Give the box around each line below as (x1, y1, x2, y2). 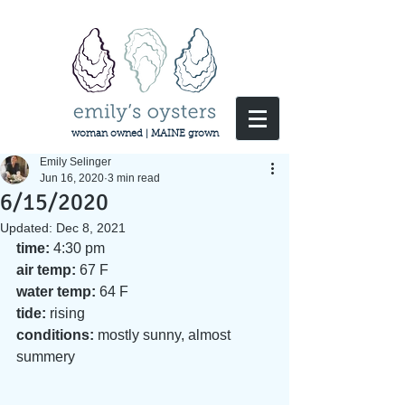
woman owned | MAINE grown (71, 129, 219, 139)
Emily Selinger (40, 155, 111, 168)
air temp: (16, 262, 76, 278)
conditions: (16, 327, 94, 343)
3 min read (108, 172, 160, 184)
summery (16, 349, 75, 364)
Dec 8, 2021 (56, 221, 126, 235)
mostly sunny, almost (94, 327, 234, 343)
